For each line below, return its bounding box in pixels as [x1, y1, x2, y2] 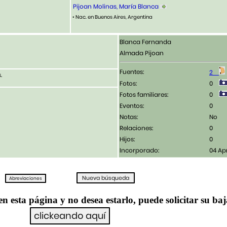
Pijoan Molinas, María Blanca [73, 2, 159, 11]
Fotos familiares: [120, 90, 168, 99]
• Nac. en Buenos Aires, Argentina [71, 13, 153, 21]
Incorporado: [120, 146, 159, 155]
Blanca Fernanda [120, 37, 171, 47]
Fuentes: [120, 67, 144, 77]
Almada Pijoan [120, 49, 164, 58]
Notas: [120, 112, 138, 122]
